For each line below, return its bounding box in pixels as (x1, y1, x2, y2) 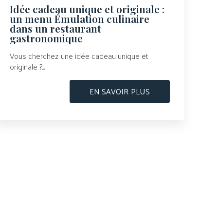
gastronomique (10, 31, 83, 45)
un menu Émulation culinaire (10, 12, 150, 26)
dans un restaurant (10, 21, 102, 36)
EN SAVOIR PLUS (90, 84, 150, 99)
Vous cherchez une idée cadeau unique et (10, 49, 148, 63)
